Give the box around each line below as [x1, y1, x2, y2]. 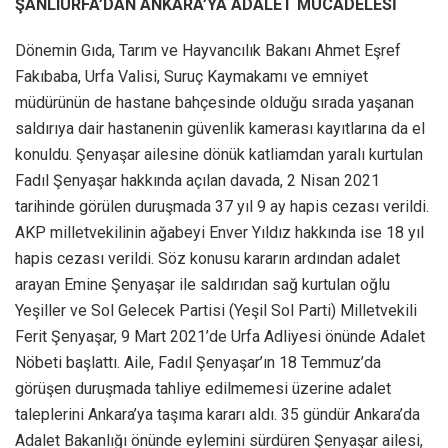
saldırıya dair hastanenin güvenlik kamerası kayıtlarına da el [15, 119, 425, 139]
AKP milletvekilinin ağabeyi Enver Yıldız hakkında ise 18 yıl [15, 223, 424, 243]
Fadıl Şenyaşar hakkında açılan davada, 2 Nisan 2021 [15, 171, 380, 191]
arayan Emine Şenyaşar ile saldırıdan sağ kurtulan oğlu [15, 275, 390, 295]
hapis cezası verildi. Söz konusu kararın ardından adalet [15, 249, 400, 269]
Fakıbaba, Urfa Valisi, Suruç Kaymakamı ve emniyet [15, 67, 368, 87]
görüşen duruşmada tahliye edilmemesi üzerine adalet [15, 379, 391, 399]
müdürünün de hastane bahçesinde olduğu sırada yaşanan [15, 93, 414, 113]
